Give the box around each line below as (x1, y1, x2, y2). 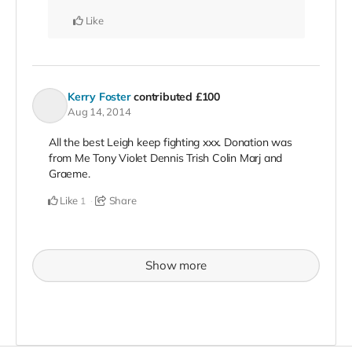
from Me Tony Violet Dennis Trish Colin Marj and (49, 151, 283, 166)
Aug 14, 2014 (68, 104, 131, 118)
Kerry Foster (68, 89, 131, 104)
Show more (145, 258, 207, 273)
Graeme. (49, 167, 90, 181)
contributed (134, 89, 196, 104)
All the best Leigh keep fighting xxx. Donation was (49, 135, 292, 150)
